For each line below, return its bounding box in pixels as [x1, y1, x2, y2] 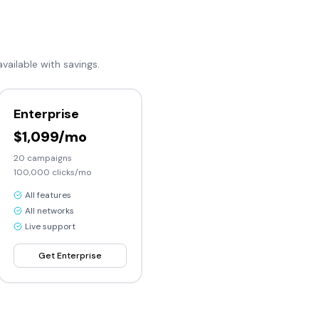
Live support [25, 221, 75, 232]
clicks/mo [50, 167, 91, 178]
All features [25, 189, 71, 201]
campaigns [25, 152, 72, 164]
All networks [25, 205, 74, 216]
